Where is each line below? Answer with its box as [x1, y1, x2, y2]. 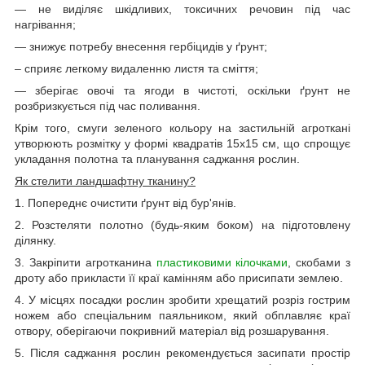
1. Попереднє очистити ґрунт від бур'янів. [15, 196, 236, 209]
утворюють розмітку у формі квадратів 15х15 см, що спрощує [15, 136, 350, 150]
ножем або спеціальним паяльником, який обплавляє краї [15, 308, 350, 322]
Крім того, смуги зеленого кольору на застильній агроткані [15, 121, 350, 134]
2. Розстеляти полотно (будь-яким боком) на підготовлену [15, 218, 350, 231]
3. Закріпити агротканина [15, 255, 156, 269]
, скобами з [288, 255, 351, 269]
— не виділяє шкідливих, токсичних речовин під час [15, 2, 350, 15]
